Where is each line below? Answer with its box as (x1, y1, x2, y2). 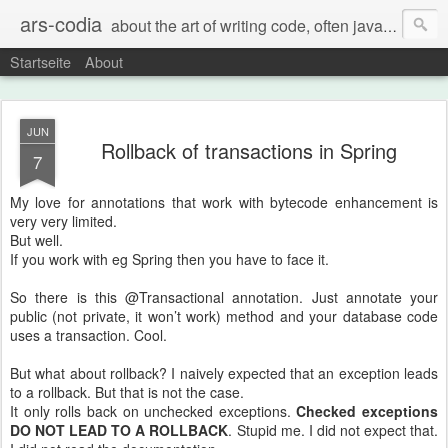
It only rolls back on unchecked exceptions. (10, 401, 297, 421)
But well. (10, 230, 63, 250)
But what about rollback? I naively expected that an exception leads (10, 363, 438, 383)
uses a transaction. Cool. (10, 325, 167, 345)
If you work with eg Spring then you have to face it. (10, 249, 329, 269)
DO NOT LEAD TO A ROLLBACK (10, 420, 229, 440)
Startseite (10, 51, 71, 72)
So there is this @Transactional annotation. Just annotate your (10, 287, 438, 307)
